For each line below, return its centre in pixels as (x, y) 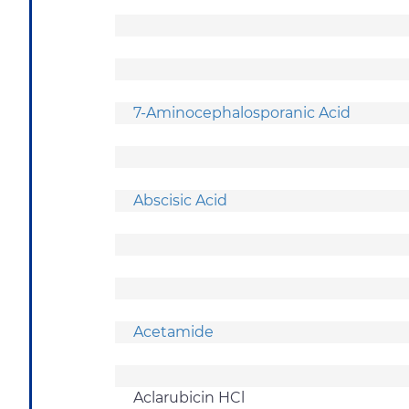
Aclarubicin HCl (191, 397)
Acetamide (175, 331)
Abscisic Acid (180, 200)
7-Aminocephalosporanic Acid (242, 112)
